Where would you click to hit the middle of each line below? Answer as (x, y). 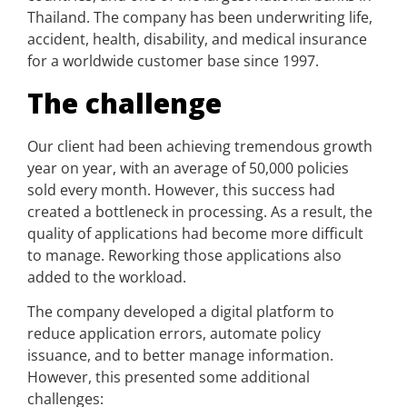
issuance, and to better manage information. (180, 355)
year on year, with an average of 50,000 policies (188, 168)
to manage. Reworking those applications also (184, 255)
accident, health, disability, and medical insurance (197, 40)
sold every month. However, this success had (181, 189)
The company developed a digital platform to (181, 311)
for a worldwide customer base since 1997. (173, 61)
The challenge (124, 103)
